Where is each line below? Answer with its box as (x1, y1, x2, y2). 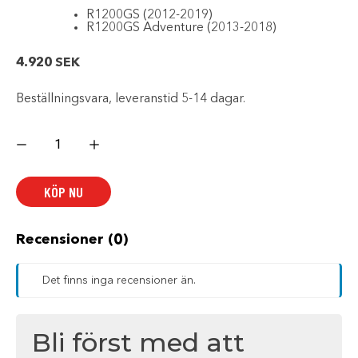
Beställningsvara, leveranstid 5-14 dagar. (16, 92, 245, 105)
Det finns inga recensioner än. (42, 274, 196, 286)
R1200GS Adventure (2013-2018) (86, 21, 276, 34)
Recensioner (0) (16, 232, 128, 247)
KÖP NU (44, 182, 83, 201)
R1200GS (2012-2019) (86, 8, 212, 22)
